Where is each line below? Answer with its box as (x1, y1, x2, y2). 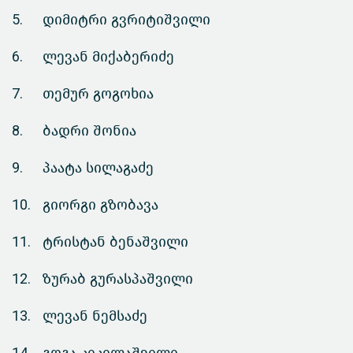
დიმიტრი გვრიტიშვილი (43, 11, 210, 29)
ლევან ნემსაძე (43, 307, 147, 325)
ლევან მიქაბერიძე (43, 48, 174, 66)
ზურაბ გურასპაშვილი (43, 270, 193, 288)
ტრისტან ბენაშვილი (43, 233, 188, 251)
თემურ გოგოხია (43, 85, 154, 103)
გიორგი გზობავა (43, 196, 158, 214)
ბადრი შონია (43, 122, 136, 140)
